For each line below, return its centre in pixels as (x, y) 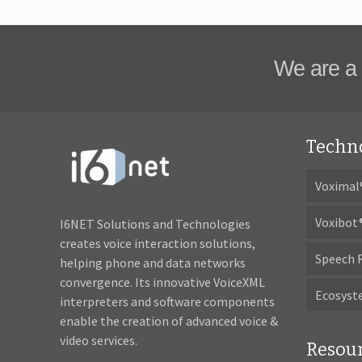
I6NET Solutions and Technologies (156, 224)
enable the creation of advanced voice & (169, 321)
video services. (99, 340)
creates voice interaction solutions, (158, 243)
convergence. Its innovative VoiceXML (163, 282)
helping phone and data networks (153, 263)
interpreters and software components (168, 301)
